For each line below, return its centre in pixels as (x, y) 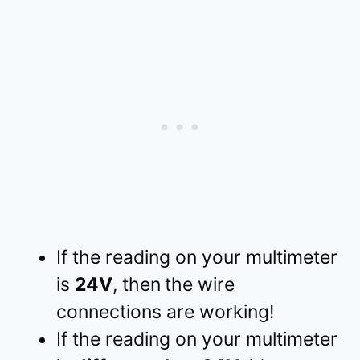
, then (137, 284)
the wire (200, 284)
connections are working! (165, 311)
